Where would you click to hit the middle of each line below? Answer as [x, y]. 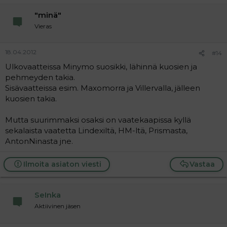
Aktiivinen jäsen [58, 206]
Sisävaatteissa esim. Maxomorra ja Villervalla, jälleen [103, 88]
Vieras [43, 26]
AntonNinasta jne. [39, 141]
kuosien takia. [31, 99]
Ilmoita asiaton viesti [62, 164]
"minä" [48, 15]
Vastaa [202, 164]
